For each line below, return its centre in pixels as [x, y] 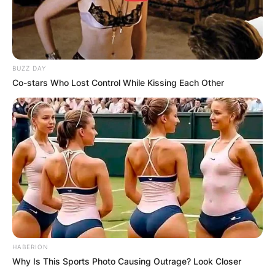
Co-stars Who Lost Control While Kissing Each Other [118, 82]
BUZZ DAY [29, 68]
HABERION [30, 247]
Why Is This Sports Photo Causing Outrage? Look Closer [127, 261]
